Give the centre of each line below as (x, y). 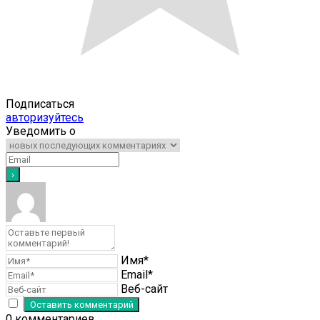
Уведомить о (41, 131)
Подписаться (40, 104)
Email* (137, 274)
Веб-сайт (144, 289)
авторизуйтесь (45, 117)
